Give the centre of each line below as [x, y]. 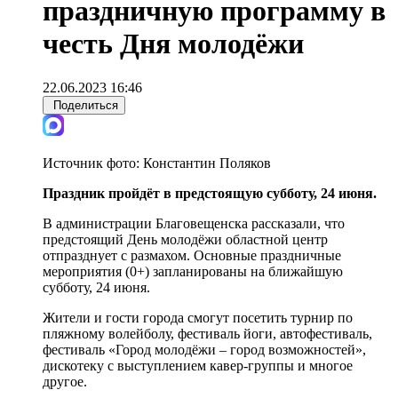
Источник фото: [93, 163]
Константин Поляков [207, 163]
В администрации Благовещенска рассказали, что [194, 223]
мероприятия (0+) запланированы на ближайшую [193, 271]
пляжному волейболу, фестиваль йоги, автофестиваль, [207, 333]
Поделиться [86, 105]
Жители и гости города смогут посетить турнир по [198, 317]
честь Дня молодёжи [173, 44]
